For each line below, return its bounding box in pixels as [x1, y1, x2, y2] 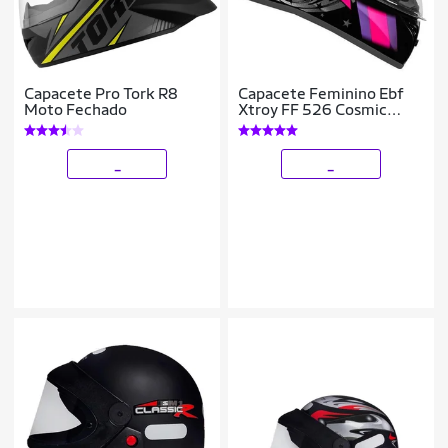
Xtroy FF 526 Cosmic [238, 99, 388, 119]
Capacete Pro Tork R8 [24, 83, 179, 103]
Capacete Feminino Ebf [238, 83, 405, 103]
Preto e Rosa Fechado [238, 115, 393, 135]
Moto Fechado [24, 99, 128, 119]
